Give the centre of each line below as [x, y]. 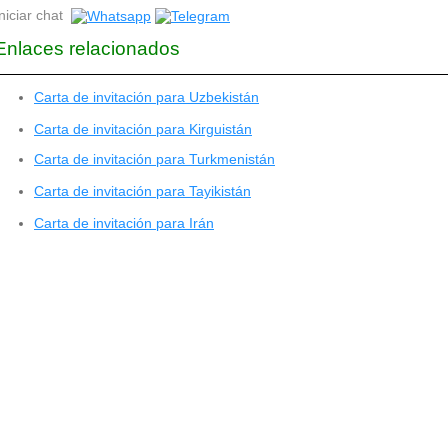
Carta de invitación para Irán [124, 223]
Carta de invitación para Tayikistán [142, 191]
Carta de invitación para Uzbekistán [146, 97]
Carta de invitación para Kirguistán [143, 129]
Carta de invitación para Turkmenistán [154, 159]
